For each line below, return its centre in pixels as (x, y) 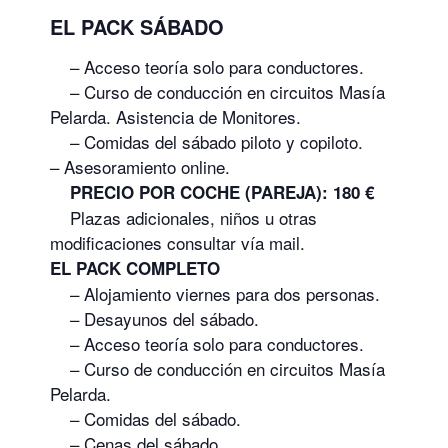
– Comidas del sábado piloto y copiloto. (206, 141)
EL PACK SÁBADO (137, 26)
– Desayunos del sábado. (154, 318)
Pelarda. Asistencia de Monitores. (175, 116)
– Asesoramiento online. (140, 166)
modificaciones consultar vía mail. (177, 242)
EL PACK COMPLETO (135, 267)
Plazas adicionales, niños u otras (183, 217)
